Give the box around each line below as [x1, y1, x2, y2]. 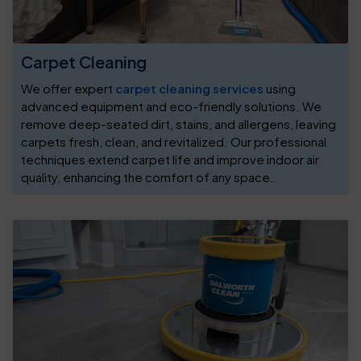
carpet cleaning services [115, 81, 263, 97]
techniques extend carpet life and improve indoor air [21, 151, 319, 168]
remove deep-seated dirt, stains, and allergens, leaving [21, 116, 336, 132]
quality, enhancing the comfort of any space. [21, 169, 274, 185]
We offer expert [21, 81, 115, 97]
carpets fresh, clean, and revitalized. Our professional [21, 134, 326, 150]
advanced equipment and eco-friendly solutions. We [21, 98, 322, 114]
